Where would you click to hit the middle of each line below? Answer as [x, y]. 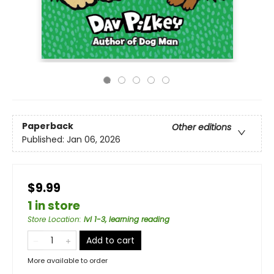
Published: [44, 140]
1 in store [54, 206]
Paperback [48, 126]
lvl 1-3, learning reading [127, 219]
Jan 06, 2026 [94, 140]
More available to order [68, 261]
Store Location [54, 219]
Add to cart [110, 240]
